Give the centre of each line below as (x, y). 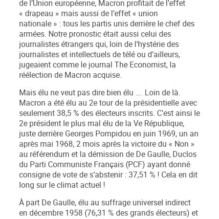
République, (163, 124)
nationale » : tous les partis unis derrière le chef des (107, 24)
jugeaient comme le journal (67, 65)
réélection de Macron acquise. (70, 75)
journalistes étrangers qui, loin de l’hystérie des (99, 44)
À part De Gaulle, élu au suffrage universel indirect (105, 203)
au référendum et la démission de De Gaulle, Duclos (108, 154)
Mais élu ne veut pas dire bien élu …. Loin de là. (100, 93)
